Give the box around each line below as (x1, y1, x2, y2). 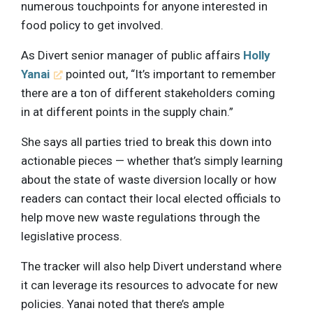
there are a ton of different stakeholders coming (21, 85, 275, 100)
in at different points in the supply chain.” (21, 104, 233, 119)
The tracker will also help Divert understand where (21, 259, 282, 273)
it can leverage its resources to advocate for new (21, 277, 278, 292)
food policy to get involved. (21, 17, 163, 32)
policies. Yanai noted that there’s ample (21, 296, 224, 311)
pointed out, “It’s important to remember (63, 66, 277, 81)
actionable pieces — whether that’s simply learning (21, 153, 283, 168)
